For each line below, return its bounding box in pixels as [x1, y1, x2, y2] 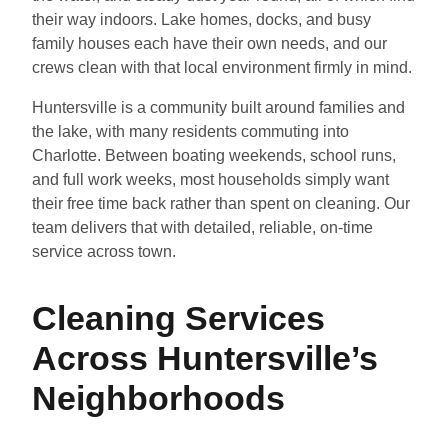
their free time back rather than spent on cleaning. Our [32, 194, 410, 212]
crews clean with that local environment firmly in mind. [32, 59, 412, 77]
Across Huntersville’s [32, 338, 378, 377]
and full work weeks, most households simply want [32, 170, 389, 188]
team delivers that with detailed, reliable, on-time [32, 218, 373, 236]
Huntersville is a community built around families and [32, 98, 405, 116]
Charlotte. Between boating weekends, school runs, [32, 146, 396, 164]
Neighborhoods [32, 378, 285, 417]
